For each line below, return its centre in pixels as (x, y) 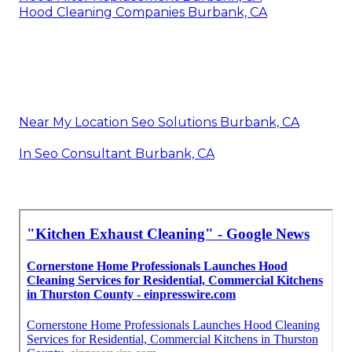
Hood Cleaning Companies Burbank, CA (143, 12)
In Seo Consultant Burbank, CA (117, 153)
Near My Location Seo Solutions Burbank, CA (159, 122)
